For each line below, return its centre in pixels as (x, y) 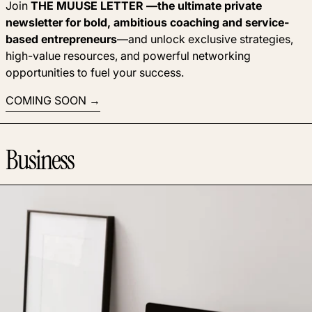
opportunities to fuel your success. (95, 72)
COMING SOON (46, 100)
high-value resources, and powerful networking (128, 56)
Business (40, 160)
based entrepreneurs (61, 39)
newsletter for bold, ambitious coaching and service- (147, 22)
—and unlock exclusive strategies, (205, 39)
